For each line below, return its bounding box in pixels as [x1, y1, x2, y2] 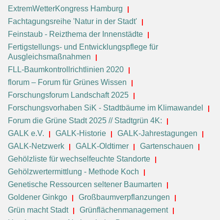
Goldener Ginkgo [8, 192, 67, 201]
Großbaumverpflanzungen [79, 192, 170, 201]
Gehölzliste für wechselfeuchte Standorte [8, 154, 150, 163]
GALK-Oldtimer [76, 141, 129, 150]
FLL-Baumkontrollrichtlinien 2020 [8, 65, 124, 74]
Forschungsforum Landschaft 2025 [8, 90, 129, 99]
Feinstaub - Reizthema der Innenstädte [8, 29, 143, 38]
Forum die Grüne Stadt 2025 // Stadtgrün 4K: [8, 116, 164, 125]
